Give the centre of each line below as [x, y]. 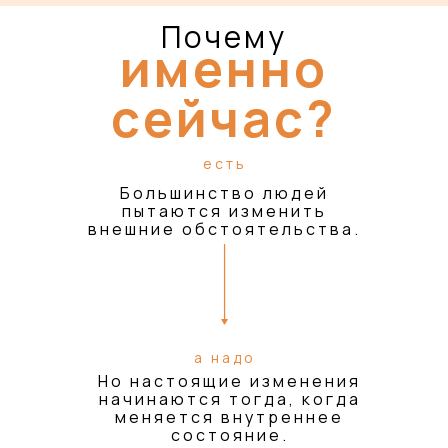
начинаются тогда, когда [229, 399]
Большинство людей [224, 193]
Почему [224, 36]
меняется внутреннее [229, 417]
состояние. [229, 435]
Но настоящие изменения [229, 381]
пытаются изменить [224, 211]
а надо [224, 357]
